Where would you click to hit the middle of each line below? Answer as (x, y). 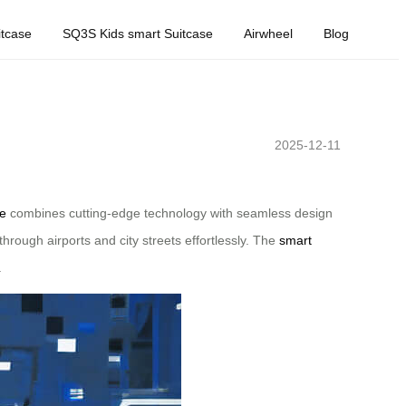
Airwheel (268, 33)
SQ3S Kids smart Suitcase (138, 33)
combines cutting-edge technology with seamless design (169, 213)
